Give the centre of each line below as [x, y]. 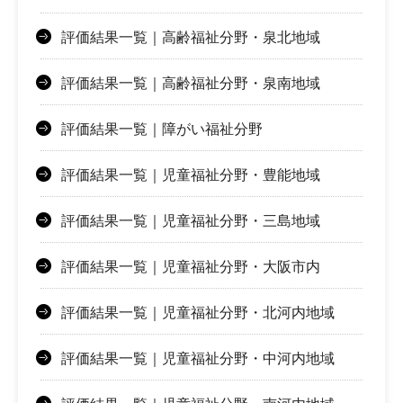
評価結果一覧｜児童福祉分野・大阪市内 [191, 267]
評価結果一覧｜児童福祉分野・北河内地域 [198, 313]
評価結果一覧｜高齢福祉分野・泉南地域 [191, 84]
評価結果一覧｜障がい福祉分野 [162, 130]
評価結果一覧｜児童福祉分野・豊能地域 [191, 175]
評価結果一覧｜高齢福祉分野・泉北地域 [191, 38]
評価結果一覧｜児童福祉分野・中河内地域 [198, 359]
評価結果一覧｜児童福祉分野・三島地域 [191, 221]
